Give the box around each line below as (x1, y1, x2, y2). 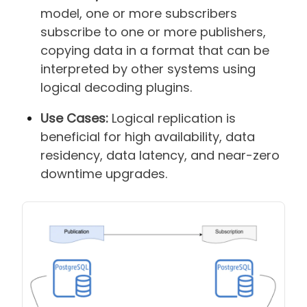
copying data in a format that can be (40, 41, 269, 59)
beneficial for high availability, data (40, 127, 255, 145)
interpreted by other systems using (40, 60, 256, 77)
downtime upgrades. (40, 164, 167, 182)
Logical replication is (108, 109, 236, 127)
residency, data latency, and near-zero (40, 146, 280, 164)
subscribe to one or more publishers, (40, 23, 266, 40)
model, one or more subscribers (40, 4, 237, 22)
